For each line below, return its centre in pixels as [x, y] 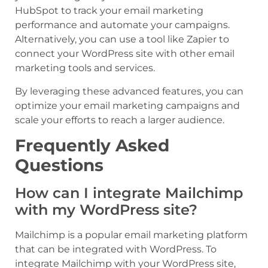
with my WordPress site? [106, 210]
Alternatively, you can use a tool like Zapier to [122, 39]
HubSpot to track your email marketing [109, 11]
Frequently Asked [92, 146]
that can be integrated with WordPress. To [116, 249]
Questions [59, 165]
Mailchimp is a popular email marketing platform [131, 235]
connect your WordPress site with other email [125, 54]
